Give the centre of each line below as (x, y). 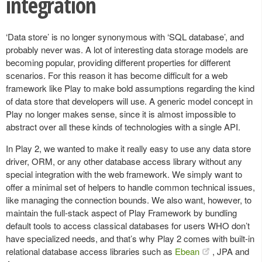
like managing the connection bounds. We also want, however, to (129, 199)
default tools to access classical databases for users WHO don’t (128, 225)
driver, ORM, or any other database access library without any (124, 161)
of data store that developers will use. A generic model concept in (129, 101)
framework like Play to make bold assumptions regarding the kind (130, 88)
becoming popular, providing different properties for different (118, 62)
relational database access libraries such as (90, 251)
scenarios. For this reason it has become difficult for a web (117, 75)
